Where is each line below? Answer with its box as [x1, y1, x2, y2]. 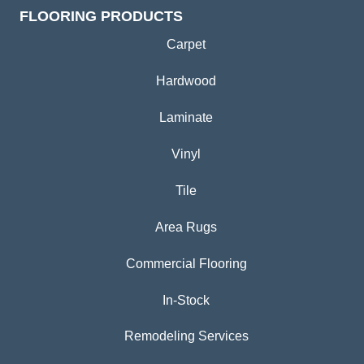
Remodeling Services [123, 329, 249, 344]
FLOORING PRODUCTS [19, 8, 183, 25]
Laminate [159, 110, 213, 125]
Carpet [167, 37, 206, 52]
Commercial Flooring [125, 257, 247, 271]
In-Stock [162, 293, 210, 308]
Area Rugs [155, 220, 217, 235]
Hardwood [156, 74, 216, 89]
